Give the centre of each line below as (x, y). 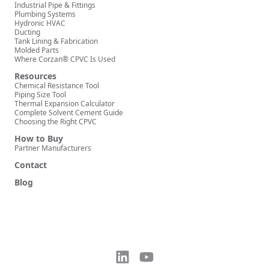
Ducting (27, 32)
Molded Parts (37, 50)
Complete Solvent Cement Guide (69, 113)
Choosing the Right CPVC (56, 122)
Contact (31, 165)
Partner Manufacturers (53, 148)
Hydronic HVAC (40, 23)
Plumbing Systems (45, 14)
